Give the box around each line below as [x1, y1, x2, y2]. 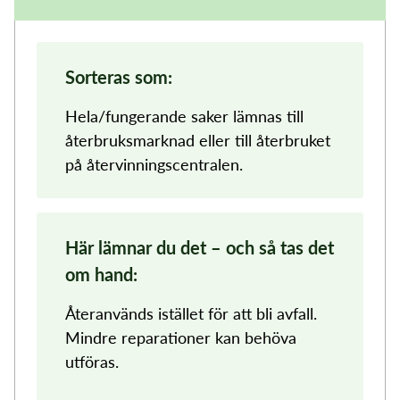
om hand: [65, 262, 137, 285]
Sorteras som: [65, 65, 172, 87]
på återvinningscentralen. [65, 154, 243, 174]
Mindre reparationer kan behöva [65, 327, 296, 347]
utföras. [65, 351, 119, 371]
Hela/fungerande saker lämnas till [65, 105, 304, 126]
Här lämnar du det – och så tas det [65, 236, 334, 258]
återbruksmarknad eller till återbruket [65, 129, 330, 150]
